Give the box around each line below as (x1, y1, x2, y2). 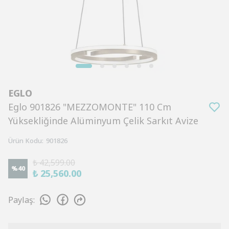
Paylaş (8, 194, 33, 205)
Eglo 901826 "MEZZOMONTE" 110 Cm (8, 101, 171, 113)
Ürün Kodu (8, 136, 42, 145)
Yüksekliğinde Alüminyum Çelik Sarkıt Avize (8, 114, 198, 127)
